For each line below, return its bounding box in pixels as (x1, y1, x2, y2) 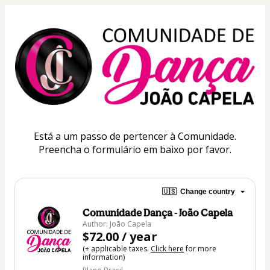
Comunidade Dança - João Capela (83, 206, 233, 219)
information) (83, 251, 125, 262)
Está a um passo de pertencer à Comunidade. (34, 129, 236, 143)
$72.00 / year (83, 228, 157, 245)
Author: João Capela (83, 218, 151, 229)
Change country (180, 187, 235, 196)
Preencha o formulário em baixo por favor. (39, 142, 231, 156)
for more (184, 243, 216, 254)
